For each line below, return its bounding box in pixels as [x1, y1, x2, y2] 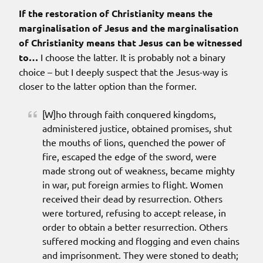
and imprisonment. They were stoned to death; [42, 249, 238, 261]
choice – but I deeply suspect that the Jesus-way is [19, 66, 228, 78]
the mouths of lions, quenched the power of [42, 136, 225, 149]
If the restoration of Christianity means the [19, 7, 213, 20]
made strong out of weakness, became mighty [42, 164, 235, 177]
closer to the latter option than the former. [19, 80, 197, 92]
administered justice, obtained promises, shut [42, 122, 232, 134]
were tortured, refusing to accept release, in [42, 207, 226, 219]
